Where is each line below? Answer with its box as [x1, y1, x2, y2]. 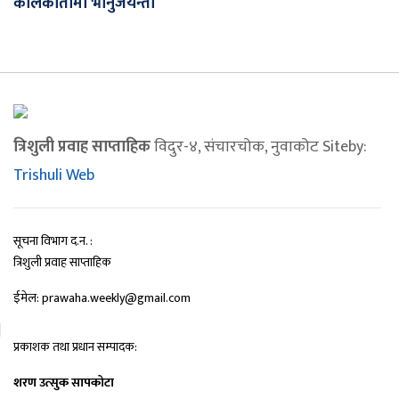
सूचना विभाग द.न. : [13, 231, 93, 252]
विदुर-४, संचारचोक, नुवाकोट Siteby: [151, 134, 367, 161]
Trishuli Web [13, 162, 94, 190]
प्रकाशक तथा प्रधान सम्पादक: [13, 337, 137, 358]
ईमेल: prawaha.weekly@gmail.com [13, 288, 191, 309]
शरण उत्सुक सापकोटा [13, 372, 114, 394]
